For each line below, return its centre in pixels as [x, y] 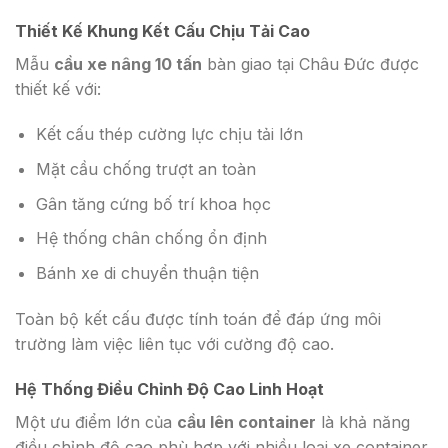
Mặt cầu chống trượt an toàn [145, 168]
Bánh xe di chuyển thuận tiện [147, 272]
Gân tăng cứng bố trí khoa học [153, 203]
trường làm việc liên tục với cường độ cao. [174, 343]
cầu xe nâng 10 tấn [128, 63]
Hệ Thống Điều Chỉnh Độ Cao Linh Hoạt [169, 389]
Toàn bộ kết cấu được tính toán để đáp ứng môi [198, 318]
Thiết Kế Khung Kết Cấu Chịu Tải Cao [162, 30]
